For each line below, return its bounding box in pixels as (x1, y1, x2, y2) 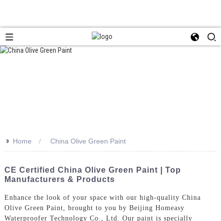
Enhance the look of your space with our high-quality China (4, 193, 201, 201)
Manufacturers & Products (4, 175, 115, 184)
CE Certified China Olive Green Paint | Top (4, 165, 181, 174)
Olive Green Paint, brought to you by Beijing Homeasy (4, 204, 184, 212)
